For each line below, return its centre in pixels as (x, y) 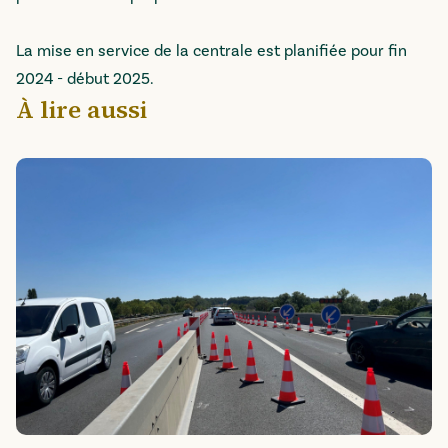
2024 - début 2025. (85, 79)
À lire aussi (81, 109)
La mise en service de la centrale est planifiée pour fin (211, 51)
